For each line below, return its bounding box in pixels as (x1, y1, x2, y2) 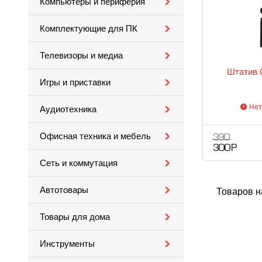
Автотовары (40, 185, 88, 195)
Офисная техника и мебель (40, 132, 151, 141)
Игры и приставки (40, 78, 111, 87)
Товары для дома (40, 212, 110, 222)
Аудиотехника (40, 105, 96, 114)
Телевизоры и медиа (40, 51, 123, 60)
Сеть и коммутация (40, 158, 118, 168)
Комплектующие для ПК (40, 24, 137, 33)
